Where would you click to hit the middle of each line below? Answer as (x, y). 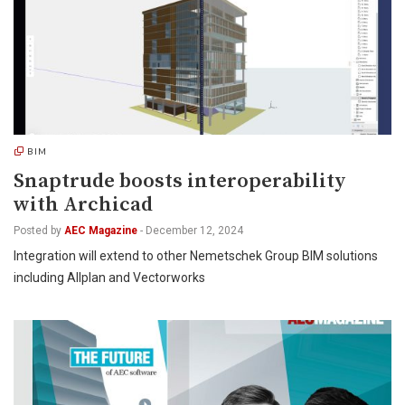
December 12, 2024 (194, 231)
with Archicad (83, 205)
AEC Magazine (101, 231)
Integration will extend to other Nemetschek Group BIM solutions (196, 256)
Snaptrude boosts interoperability (180, 181)
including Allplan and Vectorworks (109, 278)
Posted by (38, 231)
